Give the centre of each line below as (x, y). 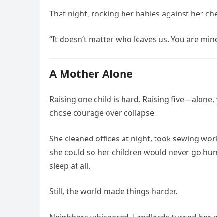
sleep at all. (70, 166)
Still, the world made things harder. (113, 191)
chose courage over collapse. (103, 113)
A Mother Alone (91, 73)
